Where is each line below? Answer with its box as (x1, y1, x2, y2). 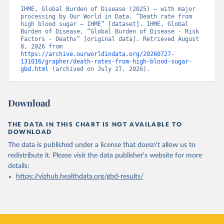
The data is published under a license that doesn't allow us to (8, 141, 195, 148)
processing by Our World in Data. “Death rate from (20, 13, 192, 20)
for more (175, 152, 202, 159)
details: (8, 162, 29, 169)
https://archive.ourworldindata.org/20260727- (20, 50, 174, 57)
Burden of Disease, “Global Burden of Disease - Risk (20, 28, 199, 35)
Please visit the (52, 152, 97, 159)
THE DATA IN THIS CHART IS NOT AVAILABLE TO (8, 121, 182, 127)
